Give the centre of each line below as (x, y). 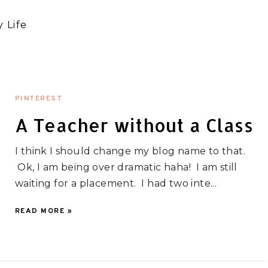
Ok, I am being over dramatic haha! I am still (126, 167)
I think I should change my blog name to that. (130, 151)
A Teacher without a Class (134, 125)
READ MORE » (44, 211)
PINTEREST (39, 99)
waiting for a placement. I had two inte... (116, 183)
